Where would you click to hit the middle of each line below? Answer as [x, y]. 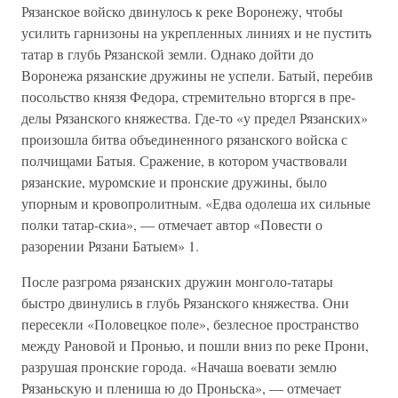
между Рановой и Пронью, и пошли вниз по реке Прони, [195, 345]
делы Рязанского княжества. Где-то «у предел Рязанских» [195, 118]
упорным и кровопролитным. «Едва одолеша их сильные [196, 203]
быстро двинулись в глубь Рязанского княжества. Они [185, 302]
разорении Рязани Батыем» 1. [110, 246]
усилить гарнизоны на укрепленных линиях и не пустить [196, 32]
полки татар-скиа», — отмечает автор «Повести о [172, 224]
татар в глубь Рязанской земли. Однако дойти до [167, 54]
